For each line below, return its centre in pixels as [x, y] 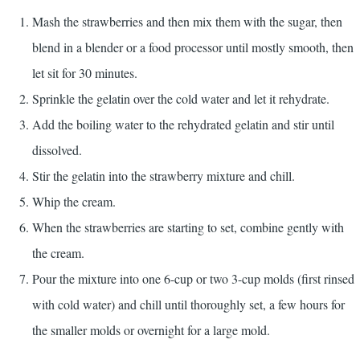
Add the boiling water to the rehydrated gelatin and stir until [183, 124]
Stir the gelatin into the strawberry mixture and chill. [164, 176]
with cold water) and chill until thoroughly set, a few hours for [188, 304]
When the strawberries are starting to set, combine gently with [188, 227]
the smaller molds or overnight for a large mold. [151, 330]
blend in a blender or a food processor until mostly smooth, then [193, 47]
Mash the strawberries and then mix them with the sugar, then [187, 21]
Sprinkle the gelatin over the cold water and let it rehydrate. [181, 98]
